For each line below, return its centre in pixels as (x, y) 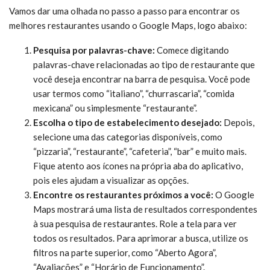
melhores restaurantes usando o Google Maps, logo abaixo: (128, 25)
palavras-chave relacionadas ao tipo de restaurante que (144, 64)
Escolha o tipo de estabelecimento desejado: (127, 122)
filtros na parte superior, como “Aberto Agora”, (125, 252)
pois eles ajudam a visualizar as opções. (111, 180)
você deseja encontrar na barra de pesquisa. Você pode (142, 79)
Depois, (238, 122)
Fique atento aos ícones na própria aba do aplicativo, (138, 165)
